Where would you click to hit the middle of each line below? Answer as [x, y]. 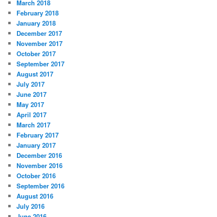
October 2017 [36, 54]
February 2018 [38, 13]
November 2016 [40, 166]
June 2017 [32, 94]
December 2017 [39, 33]
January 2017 [36, 145]
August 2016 [35, 196]
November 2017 [40, 44]
